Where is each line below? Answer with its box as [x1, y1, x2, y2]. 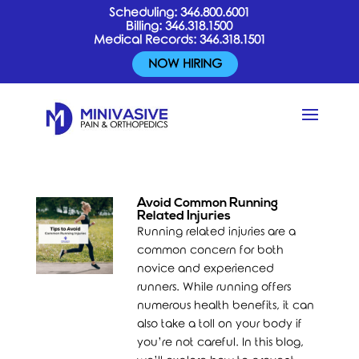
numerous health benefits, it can [137, 300, 315, 312]
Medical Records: [93, 34, 200, 46]
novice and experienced [137, 263, 275, 275]
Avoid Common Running [137, 197, 279, 210]
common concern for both [137, 244, 284, 256]
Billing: [126, 20, 166, 33]
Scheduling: [109, 6, 181, 19]
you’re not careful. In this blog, [137, 337, 305, 349]
